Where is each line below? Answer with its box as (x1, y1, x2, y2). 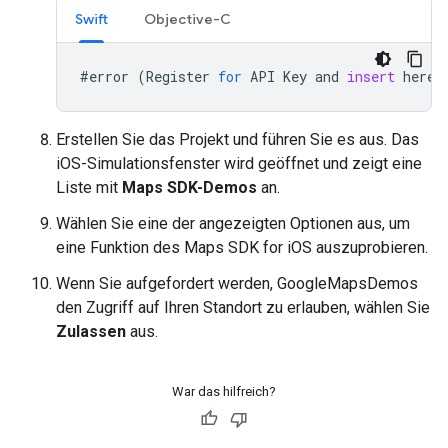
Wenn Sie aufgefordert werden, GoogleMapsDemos (56, 274, 418, 293)
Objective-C (144, 10, 231, 28)
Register (146, 67, 210, 86)
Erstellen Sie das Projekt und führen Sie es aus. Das (56, 130, 419, 149)
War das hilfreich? (172, 384, 276, 399)
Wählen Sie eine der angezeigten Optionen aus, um (56, 214, 410, 233)
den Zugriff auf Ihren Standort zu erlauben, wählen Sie (56, 298, 430, 317)
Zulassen (56, 322, 126, 341)
